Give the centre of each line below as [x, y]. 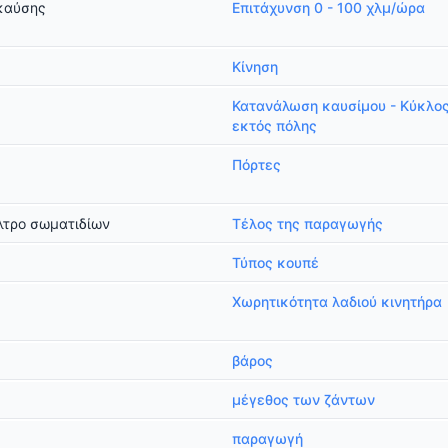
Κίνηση [255, 66]
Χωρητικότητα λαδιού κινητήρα [337, 301]
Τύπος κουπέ [275, 262]
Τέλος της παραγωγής [307, 223]
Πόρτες [256, 164]
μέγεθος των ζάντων [303, 399]
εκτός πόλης [274, 125]
